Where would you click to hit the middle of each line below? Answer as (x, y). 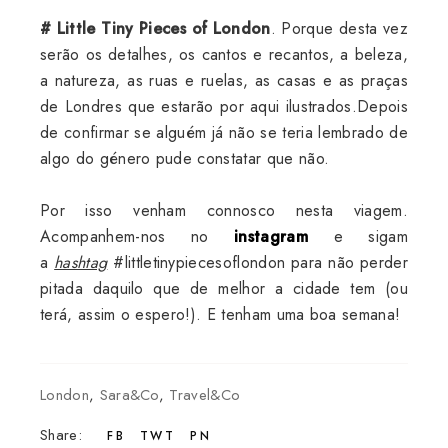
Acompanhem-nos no (137, 236)
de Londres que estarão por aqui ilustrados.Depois (224, 106)
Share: (61, 435)
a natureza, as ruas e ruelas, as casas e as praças (224, 80)
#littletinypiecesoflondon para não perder (257, 262)
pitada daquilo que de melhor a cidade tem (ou (224, 288)
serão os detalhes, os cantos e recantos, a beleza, (224, 54)
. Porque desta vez (339, 28)
